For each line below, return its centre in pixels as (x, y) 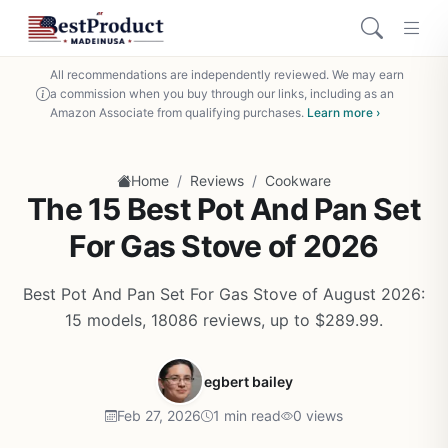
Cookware (298, 180)
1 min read (247, 415)
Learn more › (343, 112)
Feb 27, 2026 (159, 415)
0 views (318, 415)
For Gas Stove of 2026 (224, 246)
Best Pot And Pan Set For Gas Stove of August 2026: (224, 294)
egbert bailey (248, 381)
